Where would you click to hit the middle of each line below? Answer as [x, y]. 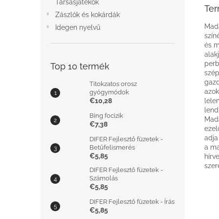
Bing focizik [106, 116]
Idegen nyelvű [78, 27]
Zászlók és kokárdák [88, 15]
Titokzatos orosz [113, 84]
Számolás [104, 178]
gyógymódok [109, 92]
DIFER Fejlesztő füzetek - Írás [132, 202]
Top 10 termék [80, 66]
